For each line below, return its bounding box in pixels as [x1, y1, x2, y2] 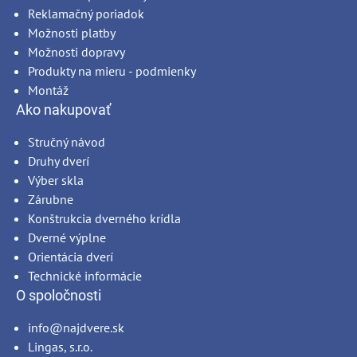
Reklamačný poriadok [28, 6, 144, 22]
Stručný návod [28, 134, 105, 151]
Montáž [28, 82, 69, 99]
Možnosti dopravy [28, 44, 125, 61]
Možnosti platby [28, 25, 116, 41]
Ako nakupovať [16, 101, 111, 119]
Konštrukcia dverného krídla [28, 210, 181, 227]
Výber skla [28, 172, 84, 189]
